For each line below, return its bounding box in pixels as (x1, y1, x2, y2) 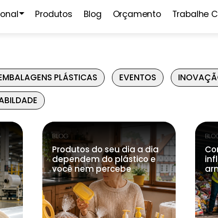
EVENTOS (119, 72, 156, 83)
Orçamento (112, 8, 161, 20)
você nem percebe (52, 163, 132, 175)
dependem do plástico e (52, 153, 156, 165)
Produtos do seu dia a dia (52, 144, 159, 155)
